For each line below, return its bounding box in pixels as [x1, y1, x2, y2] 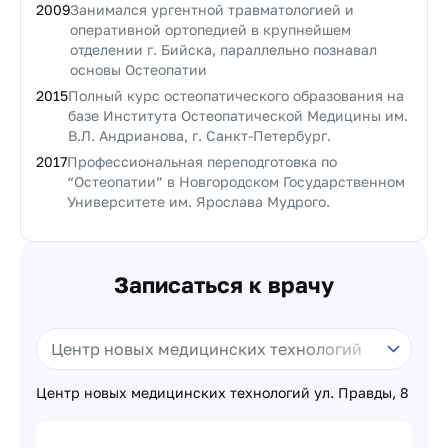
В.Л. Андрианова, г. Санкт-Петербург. [68, 127, 331, 144]
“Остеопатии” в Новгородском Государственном [67, 173, 405, 190]
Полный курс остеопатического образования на [68, 87, 404, 104]
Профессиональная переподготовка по [67, 153, 337, 170]
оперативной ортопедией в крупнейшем [70, 21, 351, 38]
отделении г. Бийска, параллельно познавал [70, 41, 377, 58]
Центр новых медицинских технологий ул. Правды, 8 [36, 384, 409, 401]
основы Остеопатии [70, 61, 207, 78]
